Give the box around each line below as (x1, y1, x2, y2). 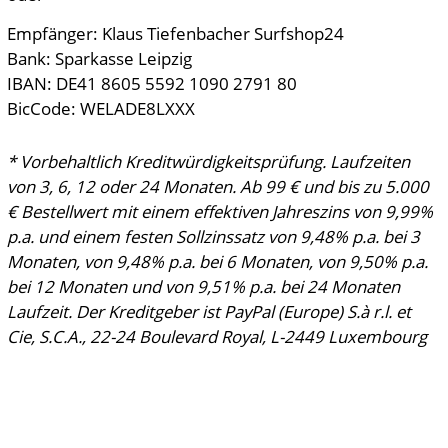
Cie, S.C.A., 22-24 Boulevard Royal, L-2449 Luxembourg (6, 325, 427, 348)
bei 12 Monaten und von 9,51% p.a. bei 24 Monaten (6, 275, 400, 298)
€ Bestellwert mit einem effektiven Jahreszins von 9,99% (6, 200, 433, 223)
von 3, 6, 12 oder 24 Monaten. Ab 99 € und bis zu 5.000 (6, 175, 429, 198)
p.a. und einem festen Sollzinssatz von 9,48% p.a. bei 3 (6, 225, 420, 248)
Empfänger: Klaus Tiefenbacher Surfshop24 (6, 22, 344, 45)
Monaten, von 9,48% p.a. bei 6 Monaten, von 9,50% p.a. (6, 250, 428, 273)
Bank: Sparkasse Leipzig (6, 47, 192, 70)
